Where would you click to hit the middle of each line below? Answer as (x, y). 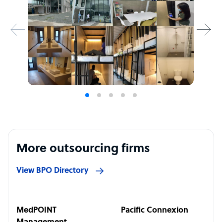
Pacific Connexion (155, 211)
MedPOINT (36, 211)
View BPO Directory (53, 171)
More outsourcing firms (83, 149)
